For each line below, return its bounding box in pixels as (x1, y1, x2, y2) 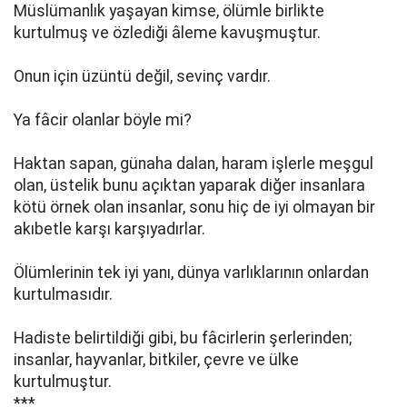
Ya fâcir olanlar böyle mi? (14, 111, 192, 129)
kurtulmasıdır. (14, 285, 124, 303)
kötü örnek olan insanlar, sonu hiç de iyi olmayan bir (14, 198, 375, 216)
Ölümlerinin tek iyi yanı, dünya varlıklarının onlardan (14, 263, 369, 282)
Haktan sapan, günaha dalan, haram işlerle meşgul (14, 154, 373, 173)
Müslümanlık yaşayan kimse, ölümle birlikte (14, 2, 324, 20)
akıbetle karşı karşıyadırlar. (14, 220, 205, 238)
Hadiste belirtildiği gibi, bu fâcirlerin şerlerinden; (14, 329, 352, 347)
